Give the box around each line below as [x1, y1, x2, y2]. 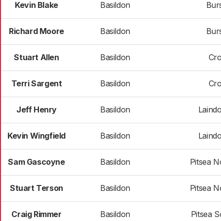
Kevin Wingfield [7, 131, 66, 141]
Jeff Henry [16, 105, 57, 114]
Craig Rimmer [11, 209, 62, 219]
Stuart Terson [10, 183, 63, 193]
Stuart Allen [14, 52, 59, 62]
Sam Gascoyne [8, 157, 65, 167]
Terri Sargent [11, 78, 62, 88]
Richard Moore [9, 26, 64, 36]
